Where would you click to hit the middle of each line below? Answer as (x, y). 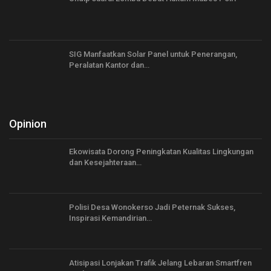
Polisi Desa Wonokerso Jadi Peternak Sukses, (152, 207)
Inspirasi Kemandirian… (110, 218)
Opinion (28, 124)
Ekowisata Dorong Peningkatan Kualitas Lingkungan (161, 152)
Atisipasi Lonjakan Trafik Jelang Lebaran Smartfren (160, 263)
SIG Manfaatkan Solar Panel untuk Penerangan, (153, 54)
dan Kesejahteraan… (105, 163)
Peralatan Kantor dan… (109, 65)
